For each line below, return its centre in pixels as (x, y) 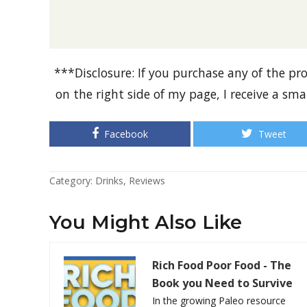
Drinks (109, 180)
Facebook (126, 134)
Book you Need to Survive (223, 283)
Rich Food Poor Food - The (222, 265)
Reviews (147, 180)
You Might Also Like (146, 222)
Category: (72, 180)
